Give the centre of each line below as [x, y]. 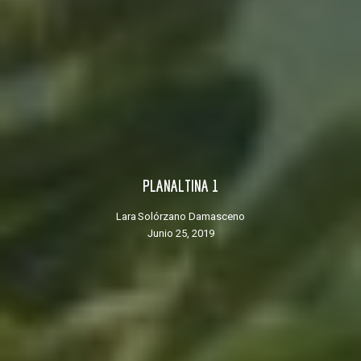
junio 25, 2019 [183, 234]
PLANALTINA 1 [184, 186]
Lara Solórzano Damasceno [183, 217]
